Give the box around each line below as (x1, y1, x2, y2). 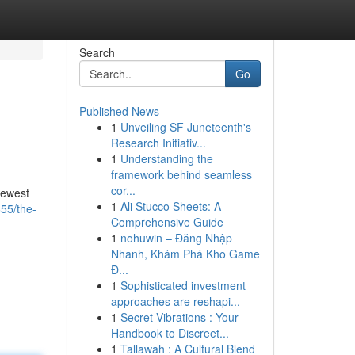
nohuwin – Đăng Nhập (120, 230, 232, 246)
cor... (110, 182, 136, 198)
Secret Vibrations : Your (120, 309, 239, 325)
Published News (78, 103, 159, 119)
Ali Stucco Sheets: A (120, 198, 221, 214)
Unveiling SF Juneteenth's (120, 119, 251, 135)
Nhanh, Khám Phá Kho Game (110, 246, 260, 261)
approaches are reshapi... (110, 293, 240, 309)
